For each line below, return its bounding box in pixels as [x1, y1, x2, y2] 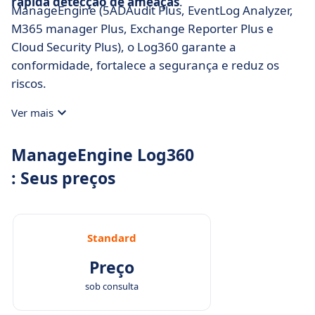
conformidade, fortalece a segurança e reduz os [11, 57, 279, 73]
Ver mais [11, 105, 53, 120]
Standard [87, 231, 136, 245]
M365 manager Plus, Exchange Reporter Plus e [11, 20, 274, 37]
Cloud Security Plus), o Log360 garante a [11, 39, 236, 55]
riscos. [11, 75, 46, 91]
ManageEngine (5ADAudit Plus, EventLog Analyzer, [11, 2, 293, 18]
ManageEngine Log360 [11, 143, 194, 166]
